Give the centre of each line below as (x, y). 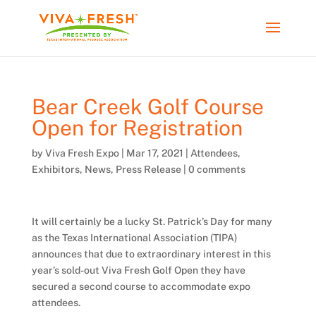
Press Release (148, 169)
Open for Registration (137, 128)
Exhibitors (55, 169)
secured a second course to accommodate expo (141, 286)
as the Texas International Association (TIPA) (134, 238)
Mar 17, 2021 (154, 153)
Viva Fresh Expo (82, 153)
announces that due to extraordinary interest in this (151, 254)
